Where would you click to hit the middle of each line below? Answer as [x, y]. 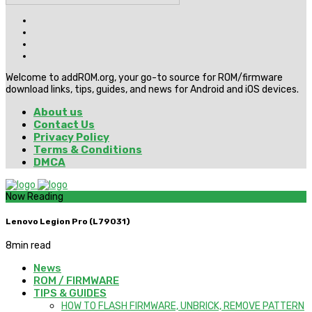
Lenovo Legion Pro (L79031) [68, 221]
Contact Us [64, 125]
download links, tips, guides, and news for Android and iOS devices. [152, 90]
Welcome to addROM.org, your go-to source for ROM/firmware [144, 78]
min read [31, 246]
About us [58, 112]
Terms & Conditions [88, 150]
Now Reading [34, 197]
